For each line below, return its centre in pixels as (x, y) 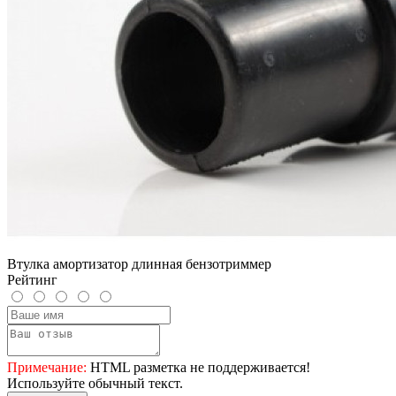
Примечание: (47, 367)
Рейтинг (32, 279)
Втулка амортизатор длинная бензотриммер (139, 263)
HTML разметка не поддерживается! (198, 367)
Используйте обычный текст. (95, 383)
